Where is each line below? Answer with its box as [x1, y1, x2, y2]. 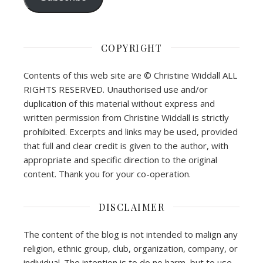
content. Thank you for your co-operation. [23, 167, 191, 180]
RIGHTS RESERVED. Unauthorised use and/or [23, 83, 208, 95]
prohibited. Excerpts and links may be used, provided [23, 125, 238, 137]
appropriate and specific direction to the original [23, 153, 217, 166]
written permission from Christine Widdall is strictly [23, 111, 229, 123]
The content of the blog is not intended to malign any [23, 228, 238, 240]
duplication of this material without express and [23, 97, 215, 109]
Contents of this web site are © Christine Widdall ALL [23, 69, 237, 81]
